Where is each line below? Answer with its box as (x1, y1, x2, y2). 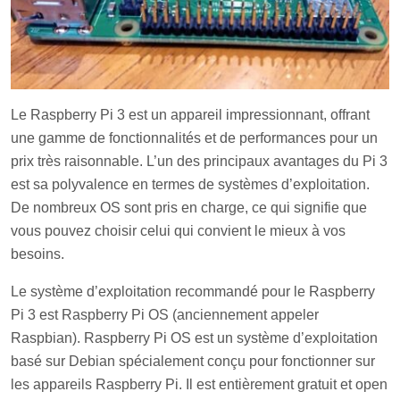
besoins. (11, 246, 64, 262)
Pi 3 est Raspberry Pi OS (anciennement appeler (11, 306, 319, 322)
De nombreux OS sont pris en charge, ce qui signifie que (11, 199, 367, 215)
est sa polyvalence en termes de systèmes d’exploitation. (11, 176, 370, 192)
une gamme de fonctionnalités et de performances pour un (11, 129, 378, 146)
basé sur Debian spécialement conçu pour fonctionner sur (11, 353, 375, 369)
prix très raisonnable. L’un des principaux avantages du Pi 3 (11, 153, 387, 169)
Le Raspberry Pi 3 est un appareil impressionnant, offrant (11, 106, 370, 122)
